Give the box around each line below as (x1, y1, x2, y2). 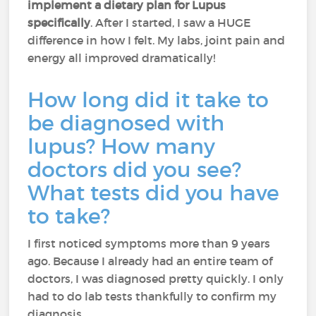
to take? (28, 203, 122, 229)
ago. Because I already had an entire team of (28, 254, 273, 268)
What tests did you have (28, 180, 280, 206)
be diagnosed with (28, 110, 225, 136)
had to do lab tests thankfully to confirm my (28, 289, 277, 303)
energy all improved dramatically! (28, 51, 221, 65)
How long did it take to (28, 87, 269, 113)
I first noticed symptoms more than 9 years (28, 236, 271, 250)
